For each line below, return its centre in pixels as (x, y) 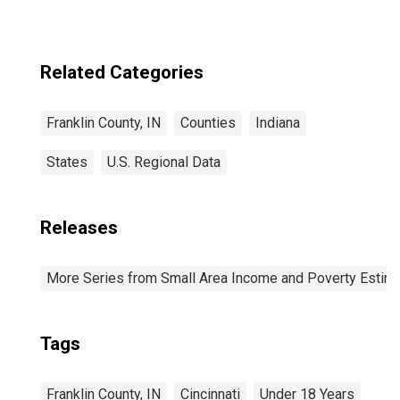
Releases (79, 228)
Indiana (278, 123)
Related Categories (122, 72)
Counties (208, 123)
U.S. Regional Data (164, 162)
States (67, 162)
